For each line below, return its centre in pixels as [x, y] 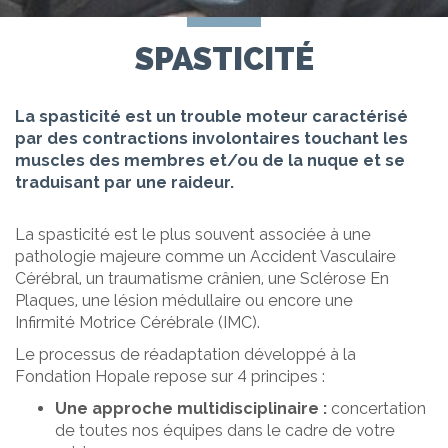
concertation [376, 408]
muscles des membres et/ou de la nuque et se [210, 160]
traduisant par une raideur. [124, 182]
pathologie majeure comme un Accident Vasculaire [205, 256]
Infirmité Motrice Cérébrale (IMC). [137, 322]
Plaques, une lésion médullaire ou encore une [184, 300]
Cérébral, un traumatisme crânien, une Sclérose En [202, 278]
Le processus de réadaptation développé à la [185, 354]
